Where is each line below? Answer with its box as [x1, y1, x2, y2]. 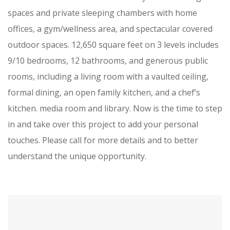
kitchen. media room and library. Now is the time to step [8, 103, 222, 114]
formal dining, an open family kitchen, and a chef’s [8, 87, 200, 98]
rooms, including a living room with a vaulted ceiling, [8, 71, 208, 82]
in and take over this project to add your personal [8, 119, 198, 130]
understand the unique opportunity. [8, 150, 146, 162]
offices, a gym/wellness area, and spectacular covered [8, 23, 213, 34]
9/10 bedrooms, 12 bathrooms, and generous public [8, 55, 208, 66]
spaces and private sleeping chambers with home [8, 7, 197, 18]
